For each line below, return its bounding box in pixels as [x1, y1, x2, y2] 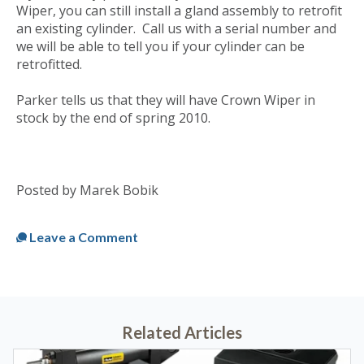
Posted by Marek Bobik [16, 180, 158, 199]
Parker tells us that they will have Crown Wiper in [16, 91, 315, 110]
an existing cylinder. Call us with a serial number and [16, 19, 336, 37]
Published [16, 198, 76, 217]
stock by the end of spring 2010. [16, 109, 210, 128]
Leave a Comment [29, 228, 138, 245]
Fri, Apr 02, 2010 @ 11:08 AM [76, 198, 250, 217]
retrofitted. [16, 54, 82, 73]
